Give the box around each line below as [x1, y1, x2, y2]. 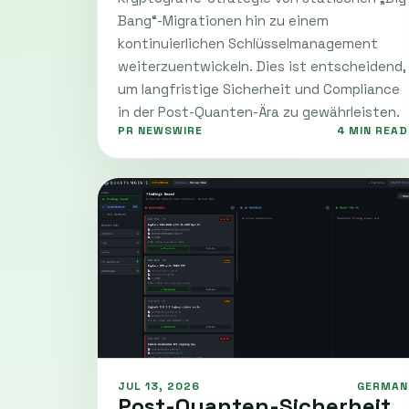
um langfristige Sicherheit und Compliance [118, 79, 400, 98]
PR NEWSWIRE [118, 122, 203, 138]
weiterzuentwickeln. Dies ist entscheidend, [118, 57, 406, 75]
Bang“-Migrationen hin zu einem [118, 11, 329, 29]
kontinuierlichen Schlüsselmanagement [118, 34, 378, 52]
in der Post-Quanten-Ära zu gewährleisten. [118, 102, 400, 121]
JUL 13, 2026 [118, 378, 200, 393]
